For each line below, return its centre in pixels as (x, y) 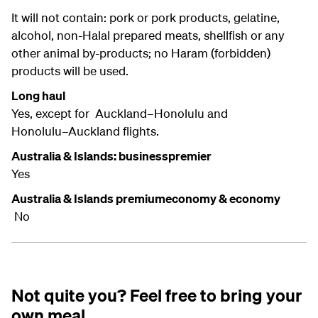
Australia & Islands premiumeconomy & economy (146, 199)
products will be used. (70, 71)
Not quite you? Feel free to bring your (157, 296)
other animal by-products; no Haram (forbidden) (141, 53)
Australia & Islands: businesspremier (113, 156)
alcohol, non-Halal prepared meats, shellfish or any (148, 35)
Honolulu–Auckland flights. (85, 131)
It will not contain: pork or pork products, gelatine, (146, 18)
